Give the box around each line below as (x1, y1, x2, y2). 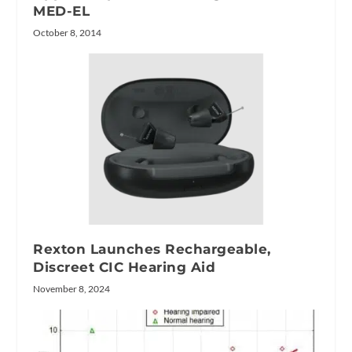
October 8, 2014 (33, 27, 102, 39)
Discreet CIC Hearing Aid (33, 259, 220, 276)
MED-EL (33, 3, 90, 20)
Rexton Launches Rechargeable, (33, 241, 271, 258)
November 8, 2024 (33, 283, 111, 295)
